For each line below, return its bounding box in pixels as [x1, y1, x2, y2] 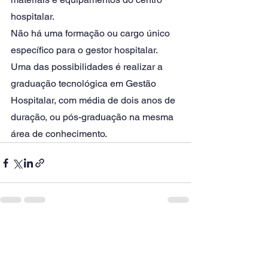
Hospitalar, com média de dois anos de [11, 95, 178, 106]
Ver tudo [160, 226, 191, 235]
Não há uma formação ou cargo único [11, 28, 172, 39]
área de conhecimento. [11, 128, 109, 139]
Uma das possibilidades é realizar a [11, 61, 165, 72]
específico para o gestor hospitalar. [11, 44, 160, 56]
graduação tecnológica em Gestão [11, 78, 159, 89]
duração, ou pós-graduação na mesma [11, 111, 176, 123]
